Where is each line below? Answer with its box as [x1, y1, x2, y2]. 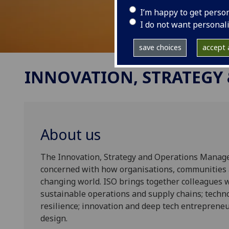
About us [40, 124, 101, 144]
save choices [139, 42, 181, 53]
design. [40, 213, 67, 224]
